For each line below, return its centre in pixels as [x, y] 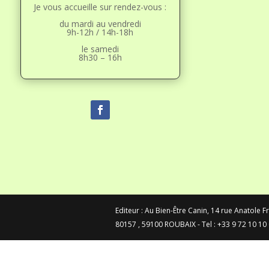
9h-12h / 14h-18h [100, 32]
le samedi [100, 49]
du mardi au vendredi [100, 23]
